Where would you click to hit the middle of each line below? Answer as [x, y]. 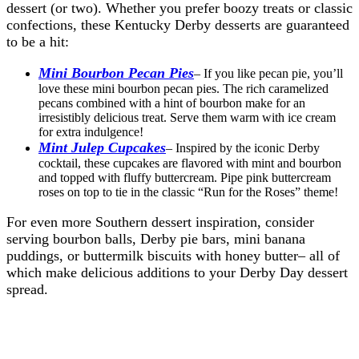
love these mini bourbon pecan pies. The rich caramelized [184, 89]
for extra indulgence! [91, 132]
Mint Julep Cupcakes [102, 148]
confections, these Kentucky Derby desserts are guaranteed [178, 25]
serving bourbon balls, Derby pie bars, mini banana [156, 239]
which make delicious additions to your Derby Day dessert [177, 273]
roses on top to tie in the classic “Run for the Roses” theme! [188, 192]
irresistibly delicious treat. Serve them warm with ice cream [187, 118]
